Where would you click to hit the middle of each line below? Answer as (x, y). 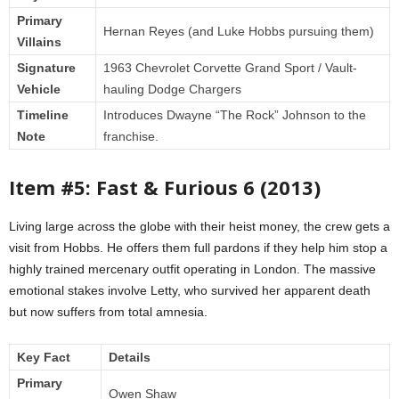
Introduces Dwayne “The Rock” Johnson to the (235, 115)
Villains (39, 42)
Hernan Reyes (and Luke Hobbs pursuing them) (239, 32)
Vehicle (39, 90)
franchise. (131, 137)
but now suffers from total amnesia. (108, 312)
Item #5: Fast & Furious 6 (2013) (165, 187)
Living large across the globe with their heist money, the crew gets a (199, 227)
